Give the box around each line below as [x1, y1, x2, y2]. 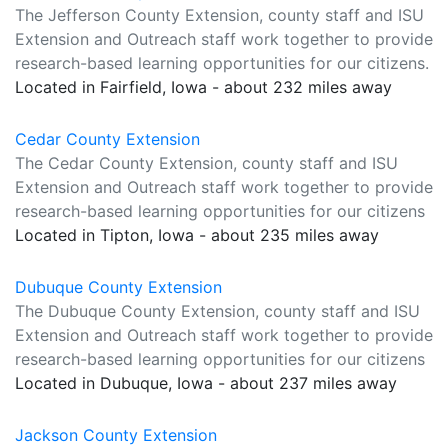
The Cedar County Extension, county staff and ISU [15, 153, 398, 173]
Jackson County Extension [15, 425, 217, 445]
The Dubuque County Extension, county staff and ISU [15, 301, 420, 321]
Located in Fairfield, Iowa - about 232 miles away [15, 77, 392, 97]
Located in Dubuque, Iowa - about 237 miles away [15, 373, 397, 393]
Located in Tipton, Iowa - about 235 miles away [15, 225, 379, 245]
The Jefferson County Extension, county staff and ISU [15, 5, 424, 25]
